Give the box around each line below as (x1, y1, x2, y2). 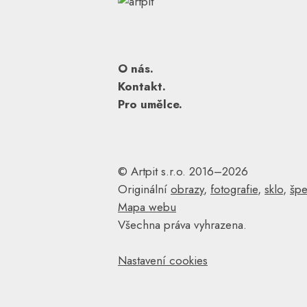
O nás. (118, 60, 153, 77)
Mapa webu (118, 199, 176, 215)
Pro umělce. (118, 96, 182, 112)
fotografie (210, 181, 258, 197)
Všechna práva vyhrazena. (118, 217, 247, 233)
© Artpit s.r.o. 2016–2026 (118, 163, 248, 180)
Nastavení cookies (118, 252, 208, 269)
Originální (118, 181, 171, 197)
